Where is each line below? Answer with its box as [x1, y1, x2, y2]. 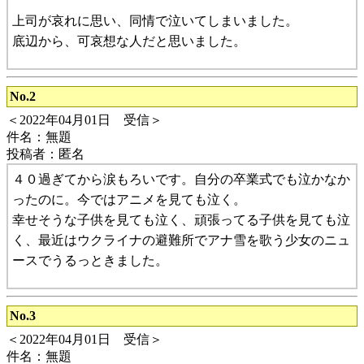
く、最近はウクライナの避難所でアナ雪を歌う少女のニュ [12, 232, 350, 247]
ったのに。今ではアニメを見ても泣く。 [12, 192, 246, 206]
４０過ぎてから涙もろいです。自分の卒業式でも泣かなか [12, 171, 350, 186]
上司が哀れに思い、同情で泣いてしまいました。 [12, 13, 298, 28]
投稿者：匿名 [6, 146, 84, 161]
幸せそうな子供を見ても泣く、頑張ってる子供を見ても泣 [12, 212, 350, 227]
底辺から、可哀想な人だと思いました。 [12, 33, 246, 48]
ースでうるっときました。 [12, 253, 168, 267]
